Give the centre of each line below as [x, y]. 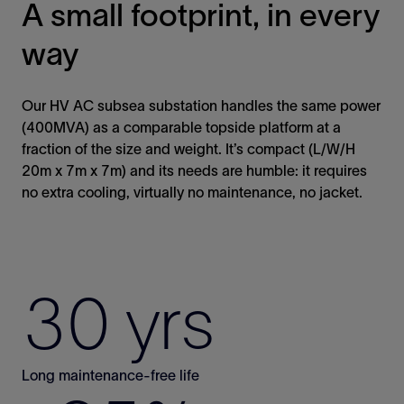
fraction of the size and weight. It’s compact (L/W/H [188, 149]
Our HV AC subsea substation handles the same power [201, 106]
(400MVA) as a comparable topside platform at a [181, 128]
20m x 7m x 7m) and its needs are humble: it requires [194, 171]
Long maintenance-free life [110, 376]
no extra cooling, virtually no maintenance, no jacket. [192, 193]
